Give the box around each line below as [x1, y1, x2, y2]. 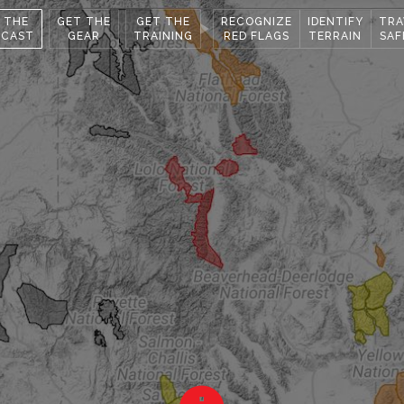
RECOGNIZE [220, 15, 292, 28]
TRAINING [133, 30, 193, 42]
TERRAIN [308, 30, 362, 42]
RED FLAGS [223, 30, 289, 42]
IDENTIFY [307, 15, 363, 28]
